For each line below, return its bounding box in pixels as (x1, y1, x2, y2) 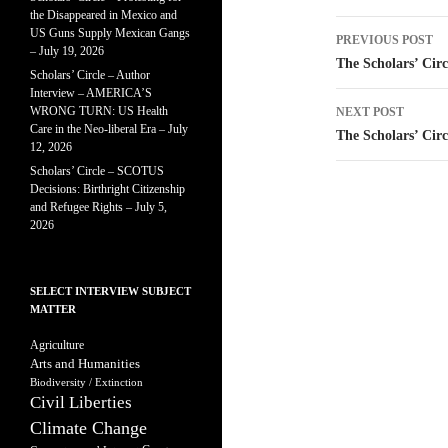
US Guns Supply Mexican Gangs (30, 26, 190, 40)
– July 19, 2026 (30, 44, 104, 58)
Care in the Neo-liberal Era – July (30, 122, 188, 136)
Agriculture (30, 338, 84, 352)
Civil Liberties (30, 393, 132, 412)
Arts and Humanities (30, 356, 140, 371)
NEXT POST (336, 105, 404, 119)
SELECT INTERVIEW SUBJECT (30, 285, 191, 297)
